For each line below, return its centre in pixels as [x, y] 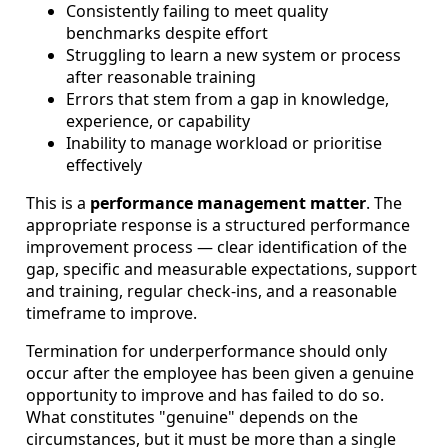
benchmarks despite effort [167, 32]
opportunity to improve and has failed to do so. [205, 394]
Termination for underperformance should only [206, 350]
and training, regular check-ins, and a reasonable [211, 290]
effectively [104, 164]
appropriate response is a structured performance [218, 224]
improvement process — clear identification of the [216, 246]
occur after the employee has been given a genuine [220, 372]
